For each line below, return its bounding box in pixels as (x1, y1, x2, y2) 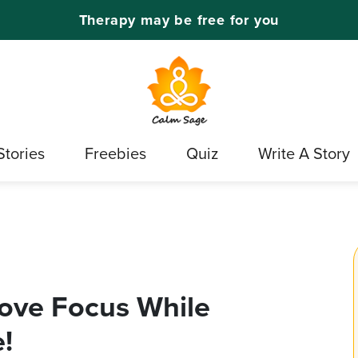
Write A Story (258, 141, 350, 166)
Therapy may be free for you (78, 9, 280, 30)
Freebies (85, 141, 146, 166)
